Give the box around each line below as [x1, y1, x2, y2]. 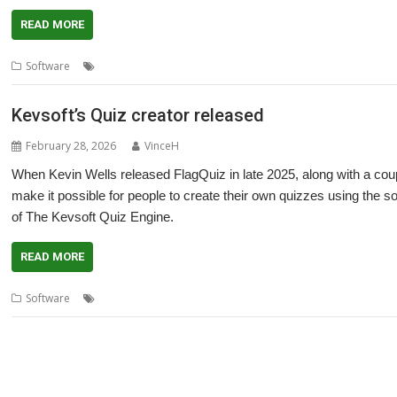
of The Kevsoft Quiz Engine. [12, 208, 175, 224]
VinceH [144, 137, 180, 153]
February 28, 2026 [26, 137, 117, 153]
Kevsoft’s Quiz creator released [12, 104, 265, 126]
